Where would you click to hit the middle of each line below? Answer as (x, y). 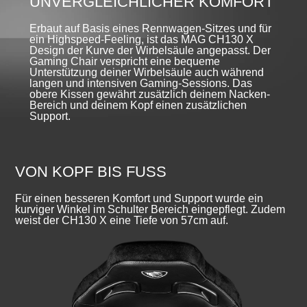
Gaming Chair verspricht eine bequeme (124, 62)
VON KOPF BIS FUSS (86, 171)
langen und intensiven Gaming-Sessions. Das (140, 84)
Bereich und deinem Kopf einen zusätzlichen (138, 106)
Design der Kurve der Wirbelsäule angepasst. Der (150, 51)
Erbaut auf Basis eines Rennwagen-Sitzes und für (150, 29)
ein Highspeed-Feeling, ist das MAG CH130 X (141, 40)
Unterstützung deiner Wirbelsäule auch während (146, 73)
